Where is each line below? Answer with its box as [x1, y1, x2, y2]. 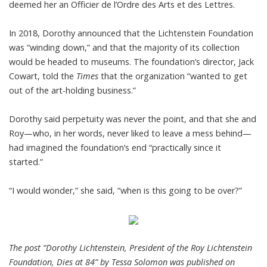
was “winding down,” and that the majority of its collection [9, 41, 240, 53]
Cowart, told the [9, 70, 76, 82]
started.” [9, 156, 45, 167]
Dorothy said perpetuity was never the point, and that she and [9, 113, 256, 125]
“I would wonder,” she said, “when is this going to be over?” [9, 184, 242, 196]
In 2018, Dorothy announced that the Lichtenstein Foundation [9, 27, 253, 39]
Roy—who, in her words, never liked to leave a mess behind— [9, 127, 252, 139]
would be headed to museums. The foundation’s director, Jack [9, 55, 254, 67]
